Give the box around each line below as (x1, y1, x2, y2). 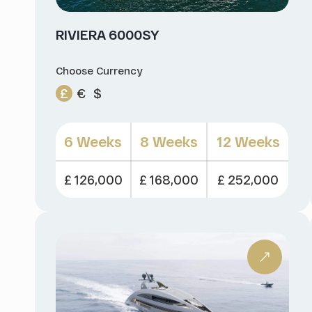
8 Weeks (140, 132, 198, 150)
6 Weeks (64, 132, 122, 150)
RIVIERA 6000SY (56, 26, 159, 42)
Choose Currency (56, 63, 142, 77)
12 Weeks (216, 132, 280, 150)
